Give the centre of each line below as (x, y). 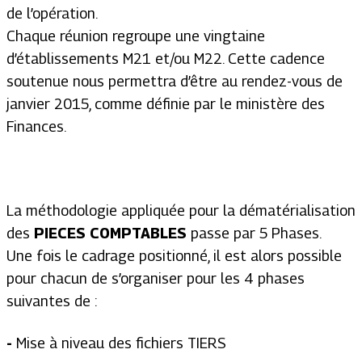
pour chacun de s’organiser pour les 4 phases (156, 278)
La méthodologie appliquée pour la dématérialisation (181, 210)
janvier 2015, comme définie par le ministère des (166, 104)
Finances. (36, 126)
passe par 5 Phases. (254, 233)
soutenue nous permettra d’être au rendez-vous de (175, 81)
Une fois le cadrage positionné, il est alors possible (174, 256)
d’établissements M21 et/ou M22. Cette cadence (166, 59)
